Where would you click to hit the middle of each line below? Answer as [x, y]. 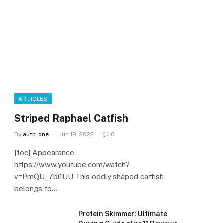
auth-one [36, 135]
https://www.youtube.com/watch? [72, 165]
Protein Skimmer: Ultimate [123, 214]
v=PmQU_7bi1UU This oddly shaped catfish [89, 177]
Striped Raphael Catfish [71, 119]
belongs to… [36, 189]
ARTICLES [33, 99]
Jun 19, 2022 [76, 135]
